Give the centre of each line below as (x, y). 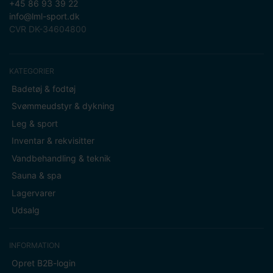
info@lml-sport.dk (44, 16)
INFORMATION (34, 246)
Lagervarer (33, 193)
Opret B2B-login (43, 263)
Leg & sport (34, 123)
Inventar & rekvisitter (53, 141)
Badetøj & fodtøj (43, 88)
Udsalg (25, 210)
